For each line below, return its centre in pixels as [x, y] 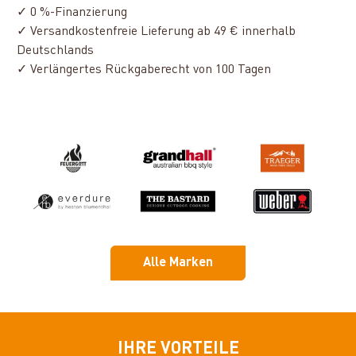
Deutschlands [56, 51]
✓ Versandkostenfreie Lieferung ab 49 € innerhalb [157, 32]
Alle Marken [178, 263]
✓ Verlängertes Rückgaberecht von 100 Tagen [144, 70]
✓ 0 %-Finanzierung [72, 13]
